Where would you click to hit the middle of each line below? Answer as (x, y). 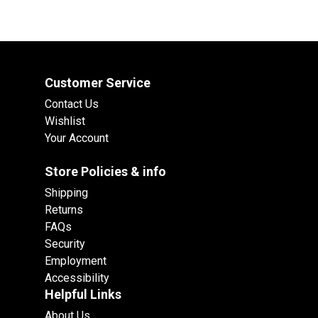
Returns (64, 210)
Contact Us (72, 104)
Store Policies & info (105, 172)
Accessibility (77, 278)
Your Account (77, 138)
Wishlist (65, 121)
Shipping (66, 193)
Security (65, 244)
